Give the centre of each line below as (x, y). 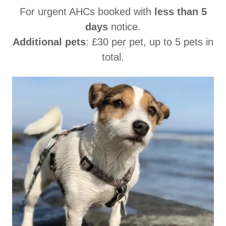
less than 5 (180, 12)
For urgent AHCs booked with (87, 12)
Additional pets (49, 42)
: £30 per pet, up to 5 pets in (150, 42)
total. (113, 57)
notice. (124, 27)
